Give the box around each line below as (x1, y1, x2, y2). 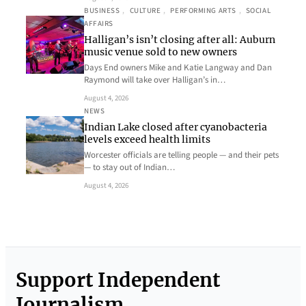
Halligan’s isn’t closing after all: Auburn (84, 33, 275, 46)
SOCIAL (245, 5, 271, 16)
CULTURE (129, 5, 161, 16)
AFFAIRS (84, 18, 113, 29)
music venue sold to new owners (84, 45, 237, 58)
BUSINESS (84, 5, 120, 16)
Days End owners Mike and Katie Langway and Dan (84, 61, 272, 74)
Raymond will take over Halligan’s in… (84, 73, 225, 86)
